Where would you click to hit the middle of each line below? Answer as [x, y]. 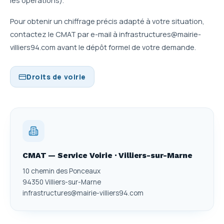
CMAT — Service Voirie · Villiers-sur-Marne [107, 155]
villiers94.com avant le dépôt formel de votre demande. [103, 47]
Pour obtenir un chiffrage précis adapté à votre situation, [107, 21]
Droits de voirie [56, 77]
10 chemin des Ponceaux [61, 171]
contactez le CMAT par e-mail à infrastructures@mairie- [105, 34]
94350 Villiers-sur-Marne [62, 182]
